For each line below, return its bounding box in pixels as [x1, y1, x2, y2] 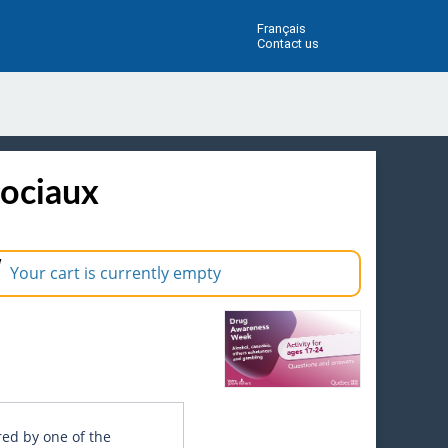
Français [256, 21, 306, 36]
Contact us [256, 36, 319, 51]
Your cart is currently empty [10, 262, 221, 285]
